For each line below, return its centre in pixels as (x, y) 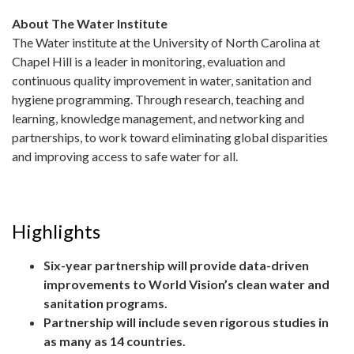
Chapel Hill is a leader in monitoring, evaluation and (149, 62)
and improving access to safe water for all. (125, 156)
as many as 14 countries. (115, 341)
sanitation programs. (105, 303)
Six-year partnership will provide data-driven (176, 265)
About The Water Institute (90, 24)
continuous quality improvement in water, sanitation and (162, 81)
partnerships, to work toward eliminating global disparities (170, 137)
